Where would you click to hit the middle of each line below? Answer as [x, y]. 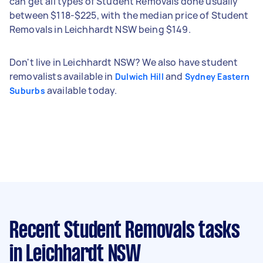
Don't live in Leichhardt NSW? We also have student [124, 62]
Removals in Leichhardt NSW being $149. [100, 29]
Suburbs [27, 90]
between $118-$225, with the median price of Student [129, 15]
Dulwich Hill [139, 76]
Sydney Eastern [217, 76]
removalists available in [62, 76]
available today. [81, 90]
